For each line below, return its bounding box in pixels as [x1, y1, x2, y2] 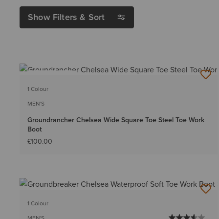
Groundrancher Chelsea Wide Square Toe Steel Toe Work [27, 115, 204, 125]
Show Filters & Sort [28, 11, 105, 23]
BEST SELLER [34, 73, 69, 82]
